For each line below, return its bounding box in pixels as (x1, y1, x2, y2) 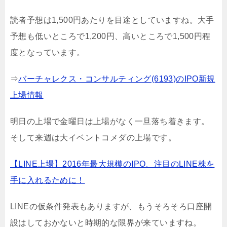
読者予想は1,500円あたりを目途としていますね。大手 (10, 16, 214, 25)
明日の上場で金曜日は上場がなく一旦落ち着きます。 (10, 117, 210, 126)
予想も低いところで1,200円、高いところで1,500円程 (10, 32, 211, 41)
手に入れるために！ (10, 176, 85, 185)
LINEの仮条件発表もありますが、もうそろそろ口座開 (10, 202, 212, 211)
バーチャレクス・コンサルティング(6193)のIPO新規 (18, 74, 215, 84)
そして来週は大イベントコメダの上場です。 (10, 133, 176, 142)
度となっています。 (10, 48, 85, 57)
